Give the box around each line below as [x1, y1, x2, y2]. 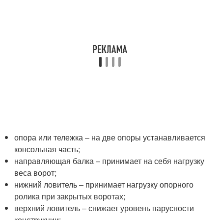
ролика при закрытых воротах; [14, 191, 126, 202]
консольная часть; [14, 143, 81, 155]
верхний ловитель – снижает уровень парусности [14, 202, 194, 214]
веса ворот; [14, 167, 57, 178]
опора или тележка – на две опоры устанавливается [14, 132, 206, 143]
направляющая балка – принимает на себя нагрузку [14, 155, 205, 166]
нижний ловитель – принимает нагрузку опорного [14, 179, 194, 190]
